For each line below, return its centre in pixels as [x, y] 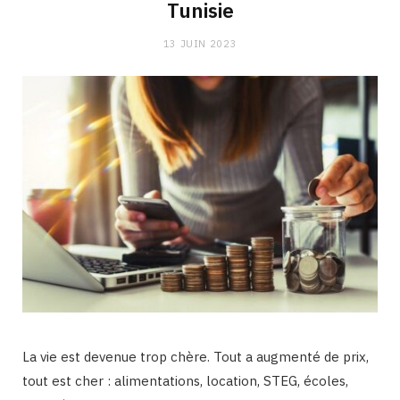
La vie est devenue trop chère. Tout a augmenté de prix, [196, 357]
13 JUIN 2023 [200, 44]
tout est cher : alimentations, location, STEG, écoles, [185, 381]
